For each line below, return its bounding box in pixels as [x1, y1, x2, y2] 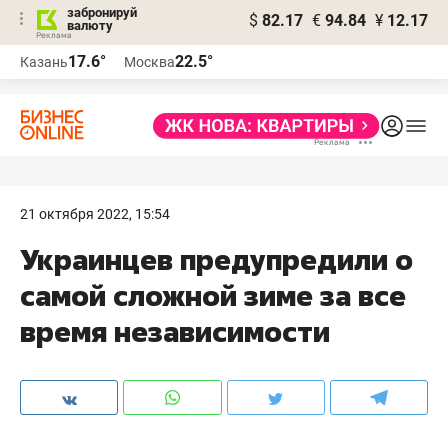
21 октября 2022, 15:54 [20, 206, 170, 222]
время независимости [20, 313, 330, 350]
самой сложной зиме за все [20, 277, 406, 314]
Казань [20, 54, 68, 70]
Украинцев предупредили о [20, 241, 413, 278]
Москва [124, 54, 175, 70]
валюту [67, 18, 113, 33]
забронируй [67, 5, 137, 20]
